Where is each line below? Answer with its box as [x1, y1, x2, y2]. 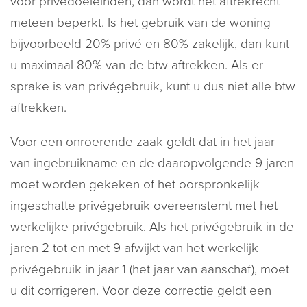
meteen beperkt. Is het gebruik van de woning [10, 15, 271, 30]
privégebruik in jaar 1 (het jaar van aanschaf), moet [10, 262, 289, 277]
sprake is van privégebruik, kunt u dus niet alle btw [10, 79, 295, 94]
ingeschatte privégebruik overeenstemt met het [10, 198, 278, 213]
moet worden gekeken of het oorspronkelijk [10, 177, 260, 192]
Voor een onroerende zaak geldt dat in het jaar [10, 134, 275, 149]
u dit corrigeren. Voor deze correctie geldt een [10, 283, 271, 298]
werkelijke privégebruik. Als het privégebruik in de [10, 219, 294, 234]
